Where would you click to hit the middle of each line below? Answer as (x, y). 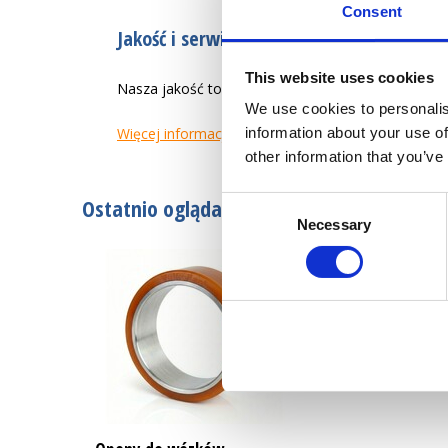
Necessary (334, 225)
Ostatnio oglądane (163, 208)
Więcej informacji (173, 133)
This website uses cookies (339, 77)
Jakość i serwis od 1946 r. (216, 38)
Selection (251, 227)
